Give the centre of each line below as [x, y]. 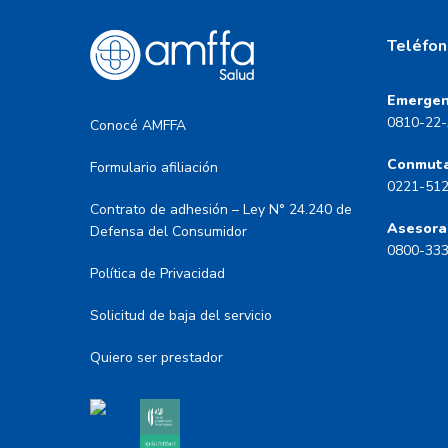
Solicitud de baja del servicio [181, 315]
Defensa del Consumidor [168, 231]
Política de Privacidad [157, 273]
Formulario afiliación [154, 167]
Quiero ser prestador [156, 357]
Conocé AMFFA [138, 125]
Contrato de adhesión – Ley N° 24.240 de [221, 209]
